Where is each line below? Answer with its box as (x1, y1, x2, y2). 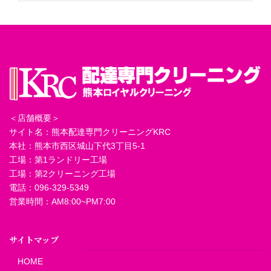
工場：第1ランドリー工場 (9, 154, 107, 165)
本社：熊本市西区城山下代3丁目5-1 (9, 140, 145, 151)
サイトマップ (9, 233, 59, 246)
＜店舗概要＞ (9, 113, 60, 123)
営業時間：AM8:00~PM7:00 (9, 196, 116, 206)
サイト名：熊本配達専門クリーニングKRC (9, 126, 171, 137)
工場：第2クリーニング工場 (9, 168, 116, 178)
